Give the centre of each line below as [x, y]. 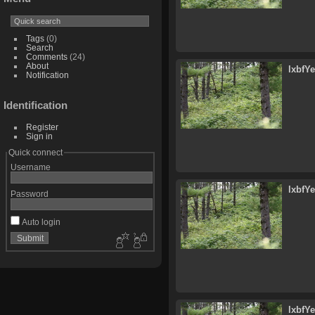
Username [30, 167]
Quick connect [35, 153]
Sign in [39, 136]
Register [42, 127]
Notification [47, 75]
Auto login [40, 222]
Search [39, 48]
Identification [36, 105]
